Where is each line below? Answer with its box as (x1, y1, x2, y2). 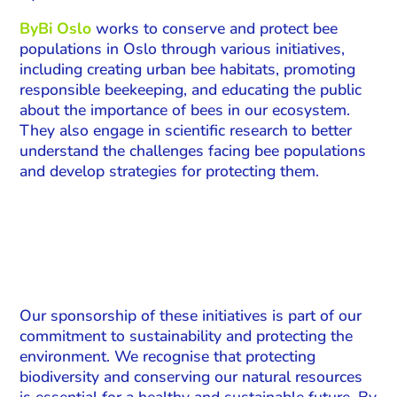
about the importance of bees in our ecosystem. (19, 99, 351, 121)
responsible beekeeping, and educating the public (19, 79, 362, 101)
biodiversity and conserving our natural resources (19, 365, 363, 387)
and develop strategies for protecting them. (19, 160, 320, 183)
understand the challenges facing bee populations (19, 140, 367, 162)
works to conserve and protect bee (91, 18, 339, 40)
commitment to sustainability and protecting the (19, 324, 354, 346)
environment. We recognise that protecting (19, 345, 316, 367)
